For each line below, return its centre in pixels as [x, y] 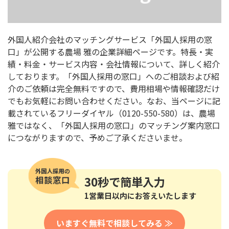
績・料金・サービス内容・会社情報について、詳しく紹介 [114, 64]
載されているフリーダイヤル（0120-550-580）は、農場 [111, 113]
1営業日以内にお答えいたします [140, 195]
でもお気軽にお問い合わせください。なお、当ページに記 [114, 100]
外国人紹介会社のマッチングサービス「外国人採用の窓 [110, 39]
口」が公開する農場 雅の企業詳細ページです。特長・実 [110, 51]
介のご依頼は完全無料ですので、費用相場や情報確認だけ [114, 88]
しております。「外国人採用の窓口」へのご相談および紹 [113, 76]
